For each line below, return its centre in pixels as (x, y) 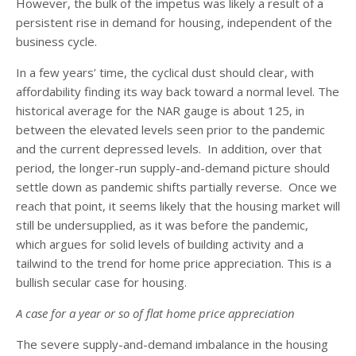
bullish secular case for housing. (101, 282)
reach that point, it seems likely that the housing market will (178, 205)
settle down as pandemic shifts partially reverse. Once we (176, 186)
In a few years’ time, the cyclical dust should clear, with (165, 72)
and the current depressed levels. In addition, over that (169, 148)
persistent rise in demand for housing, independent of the (174, 22)
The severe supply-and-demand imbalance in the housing (172, 344)
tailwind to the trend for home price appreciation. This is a (174, 263)
